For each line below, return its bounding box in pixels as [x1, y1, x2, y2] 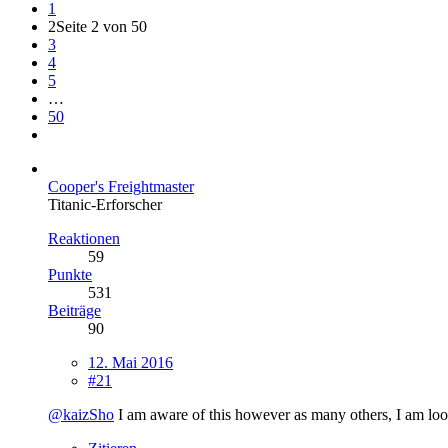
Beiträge [48, 301, 101, 319]
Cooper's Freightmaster [48, 177, 194, 195]
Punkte [48, 265, 92, 283]
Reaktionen [48, 229, 120, 247]
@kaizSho [48, 405, 114, 423]
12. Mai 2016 [88, 353, 173, 371]
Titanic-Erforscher [48, 195, 162, 213]
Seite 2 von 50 [56, 17, 147, 35]
